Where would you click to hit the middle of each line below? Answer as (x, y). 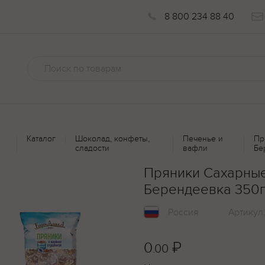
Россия (183, 213)
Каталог (41, 139)
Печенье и (203, 139)
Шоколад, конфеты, (113, 139)
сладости (93, 148)
